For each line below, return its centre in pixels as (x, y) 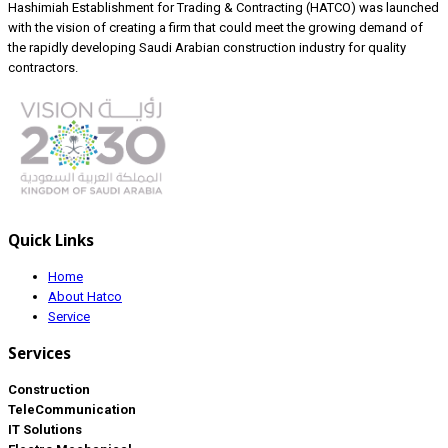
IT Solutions (46, 430)
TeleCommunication (72, 410)
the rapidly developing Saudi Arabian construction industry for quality (207, 47)
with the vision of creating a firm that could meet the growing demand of (215, 27)
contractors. (43, 67)
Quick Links (51, 239)
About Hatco (85, 296)
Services (39, 353)
